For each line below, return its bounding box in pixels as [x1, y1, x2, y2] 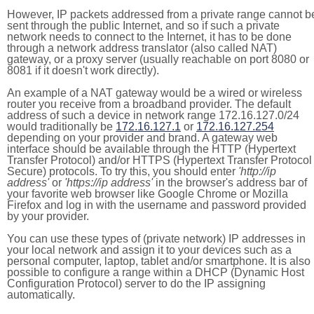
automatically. [7, 289, 75, 301]
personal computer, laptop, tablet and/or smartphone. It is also [7, 255, 310, 267]
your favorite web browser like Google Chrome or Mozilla [7, 188, 288, 200]
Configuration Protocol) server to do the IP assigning [7, 278, 266, 289]
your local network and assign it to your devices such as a [7, 244, 292, 256]
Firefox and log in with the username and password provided [7, 199, 306, 211]
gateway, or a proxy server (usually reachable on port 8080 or [7, 53, 309, 65]
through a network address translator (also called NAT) [7, 42, 277, 54]
